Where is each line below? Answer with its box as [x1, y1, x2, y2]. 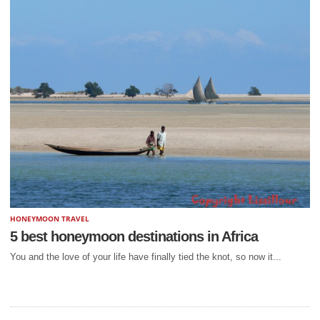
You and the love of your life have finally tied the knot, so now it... [10, 251, 281, 262]
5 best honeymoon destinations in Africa [10, 229, 258, 244]
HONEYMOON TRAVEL [10, 214, 89, 224]
